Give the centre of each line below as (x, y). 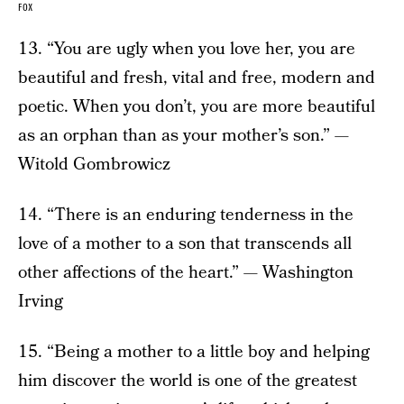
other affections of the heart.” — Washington (186, 273)
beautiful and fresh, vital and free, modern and (197, 78)
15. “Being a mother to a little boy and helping (194, 353)
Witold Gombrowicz (94, 165)
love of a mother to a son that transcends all (185, 244)
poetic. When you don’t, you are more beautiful (197, 107)
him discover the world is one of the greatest (188, 381)
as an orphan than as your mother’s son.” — (184, 136)
